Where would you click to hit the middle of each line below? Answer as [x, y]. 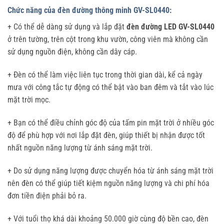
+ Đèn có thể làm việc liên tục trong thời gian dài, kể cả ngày [105, 75]
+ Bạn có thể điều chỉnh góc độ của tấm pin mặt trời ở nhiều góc [111, 122]
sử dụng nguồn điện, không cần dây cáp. [72, 52]
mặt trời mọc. [29, 100]
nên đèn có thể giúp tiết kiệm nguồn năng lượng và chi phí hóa [108, 183]
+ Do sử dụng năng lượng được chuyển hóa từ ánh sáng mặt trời [110, 170]
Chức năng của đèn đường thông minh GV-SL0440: [89, 10]
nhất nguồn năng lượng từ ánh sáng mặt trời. [80, 147]
